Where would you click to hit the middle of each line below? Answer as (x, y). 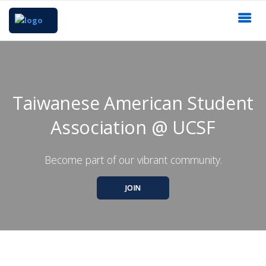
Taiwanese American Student (133, 103)
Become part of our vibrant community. (133, 159)
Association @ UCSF (133, 127)
